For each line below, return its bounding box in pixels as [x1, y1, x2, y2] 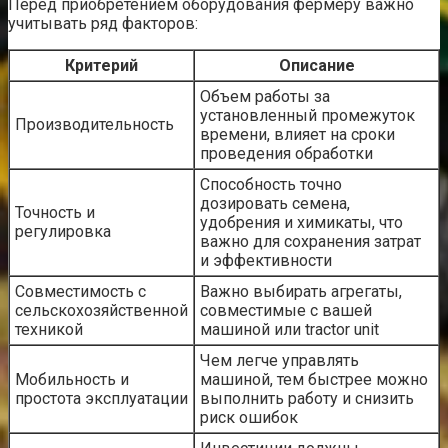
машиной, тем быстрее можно [200, 369, 428, 389]
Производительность [15, 114, 174, 134]
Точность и [15, 202, 95, 222]
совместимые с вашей [200, 300, 372, 320]
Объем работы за [200, 86, 330, 106]
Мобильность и [15, 369, 129, 389]
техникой [15, 319, 83, 339]
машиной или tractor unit [200, 319, 379, 339]
